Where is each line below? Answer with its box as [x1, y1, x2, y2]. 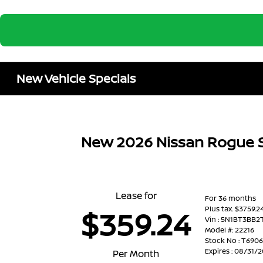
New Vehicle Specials [16, 70, 136, 86]
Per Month [113, 247, 160, 260]
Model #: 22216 [205, 224, 255, 235]
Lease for [115, 189, 157, 202]
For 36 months [205, 193, 257, 203]
